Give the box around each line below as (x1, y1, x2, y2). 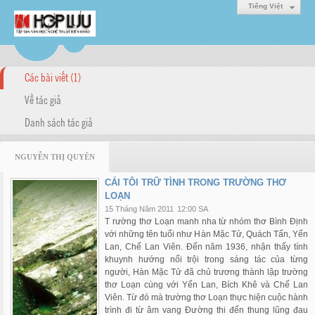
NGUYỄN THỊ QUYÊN (15, 153, 95, 161)
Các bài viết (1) (25, 69, 81, 84)
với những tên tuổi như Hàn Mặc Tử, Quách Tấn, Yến (105, 229, 308, 239)
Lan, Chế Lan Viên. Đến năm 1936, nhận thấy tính (105, 242, 308, 252)
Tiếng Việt (248, 2, 283, 10)
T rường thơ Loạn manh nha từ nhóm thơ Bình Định (105, 217, 308, 226)
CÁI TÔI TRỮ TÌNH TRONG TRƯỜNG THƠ (105, 177, 286, 188)
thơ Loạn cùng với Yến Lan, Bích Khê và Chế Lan (105, 280, 308, 290)
